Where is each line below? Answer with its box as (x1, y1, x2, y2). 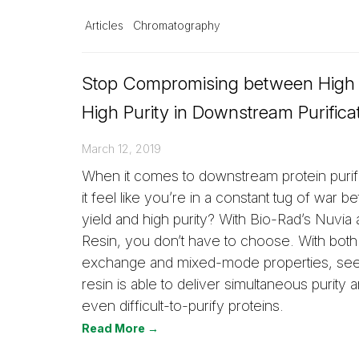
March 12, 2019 (82, 141, 161, 155)
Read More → (82, 321, 159, 335)
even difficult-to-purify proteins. (82, 296, 284, 314)
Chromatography (133, 18, 220, 32)
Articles (85, 18, 123, 32)
